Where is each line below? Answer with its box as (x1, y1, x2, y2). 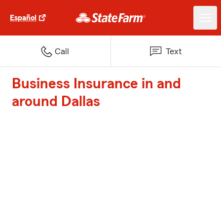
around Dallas (12, 94, 100, 109)
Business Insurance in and (12, 76, 181, 91)
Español (10, 14, 37, 22)
